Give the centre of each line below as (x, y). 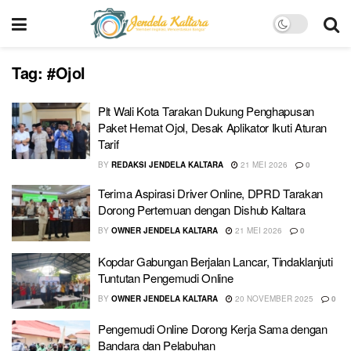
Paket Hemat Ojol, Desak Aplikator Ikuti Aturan (213, 127)
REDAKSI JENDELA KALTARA (167, 165)
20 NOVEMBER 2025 (273, 298)
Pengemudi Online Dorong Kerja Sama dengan (213, 329)
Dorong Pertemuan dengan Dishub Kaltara (202, 210)
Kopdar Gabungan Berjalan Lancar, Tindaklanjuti (215, 261)
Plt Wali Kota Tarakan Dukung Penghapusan (206, 111)
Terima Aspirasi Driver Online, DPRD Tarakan (211, 193)
